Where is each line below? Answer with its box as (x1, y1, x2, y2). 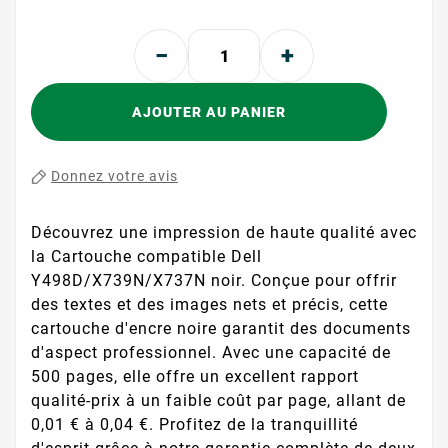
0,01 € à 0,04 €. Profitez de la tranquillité (31, 415, 358, 434)
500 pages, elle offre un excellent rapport (31, 367, 359, 386)
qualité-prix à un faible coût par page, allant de (31, 391, 406, 410)
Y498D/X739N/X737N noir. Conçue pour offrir (31, 271, 397, 290)
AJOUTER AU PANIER (132, 104, 286, 120)
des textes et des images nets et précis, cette (31, 295, 388, 314)
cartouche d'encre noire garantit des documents (31, 319, 411, 338)
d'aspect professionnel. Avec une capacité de (31, 343, 391, 362)
